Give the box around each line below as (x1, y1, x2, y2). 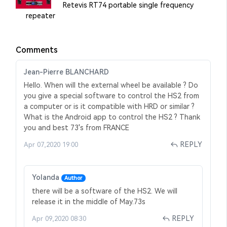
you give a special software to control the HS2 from (24, 91, 199, 100)
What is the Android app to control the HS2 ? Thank (24, 112, 200, 121)
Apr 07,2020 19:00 (24, 140, 78, 148)
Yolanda (32, 173, 61, 181)
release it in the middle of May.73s (32, 198, 145, 206)
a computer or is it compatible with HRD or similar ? (24, 102, 195, 110)
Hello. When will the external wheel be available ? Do (24, 81, 198, 89)
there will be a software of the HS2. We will (32, 187, 177, 196)
